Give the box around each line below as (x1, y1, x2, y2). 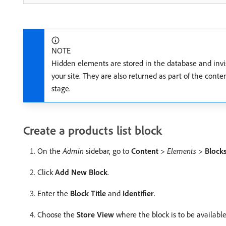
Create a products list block (23, 123, 162, 138)
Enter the (37, 188, 70, 198)
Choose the (37, 209, 77, 219)
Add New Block (55, 167, 107, 177)
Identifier (123, 188, 154, 198)
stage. (51, 83, 71, 93)
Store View (77, 209, 114, 219)
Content (131, 146, 158, 156)
